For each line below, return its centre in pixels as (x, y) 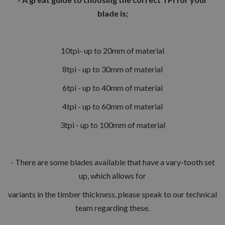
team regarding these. (113, 207)
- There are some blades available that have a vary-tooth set (113, 162)
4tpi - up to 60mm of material (113, 106)
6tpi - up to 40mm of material (113, 87)
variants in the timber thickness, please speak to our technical (113, 194)
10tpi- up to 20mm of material (113, 50)
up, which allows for (113, 175)
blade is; (113, 13)
